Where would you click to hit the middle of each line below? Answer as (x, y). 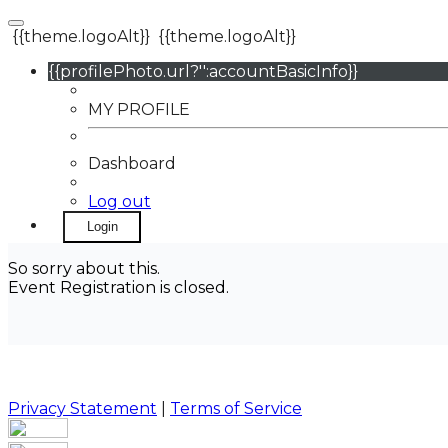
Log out (119, 201)
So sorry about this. (84, 268)
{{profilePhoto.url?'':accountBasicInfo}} (203, 71)
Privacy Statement (82, 408)
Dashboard (132, 163)
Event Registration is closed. (118, 287)
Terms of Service (236, 408)
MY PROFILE (139, 109)
